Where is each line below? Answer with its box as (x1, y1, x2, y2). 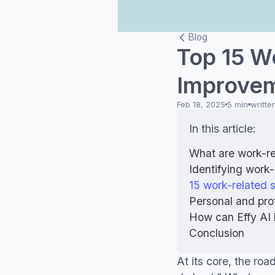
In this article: (189, 122, 256, 135)
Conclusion (189, 226, 244, 239)
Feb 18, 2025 (177, 99, 225, 109)
